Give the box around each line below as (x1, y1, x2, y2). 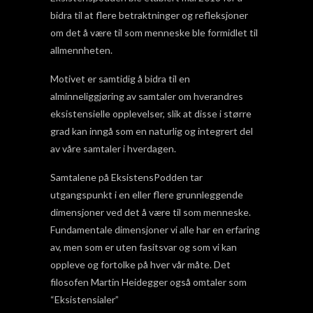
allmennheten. (50, 44, 112, 57)
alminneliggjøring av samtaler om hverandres (50, 90, 243, 103)
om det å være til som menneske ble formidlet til (50, 27, 258, 39)
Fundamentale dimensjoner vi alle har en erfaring (50, 224, 260, 236)
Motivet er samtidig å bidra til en (50, 73, 190, 85)
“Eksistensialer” (50, 293, 119, 306)
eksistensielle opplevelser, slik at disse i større (50, 108, 252, 120)
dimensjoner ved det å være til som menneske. (50, 206, 251, 219)
